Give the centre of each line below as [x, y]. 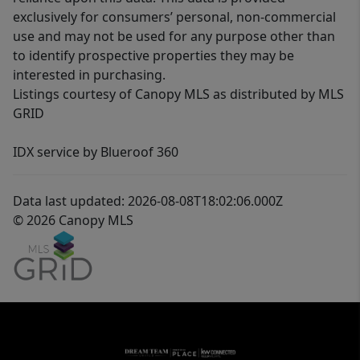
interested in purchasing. [89, 75]
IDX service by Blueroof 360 [96, 152]
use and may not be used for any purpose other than [174, 37]
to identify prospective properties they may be [153, 56]
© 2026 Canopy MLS [73, 221]
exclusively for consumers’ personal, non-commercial [174, 17]
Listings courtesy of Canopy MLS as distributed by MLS [178, 94]
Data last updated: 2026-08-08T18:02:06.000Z [148, 201]
